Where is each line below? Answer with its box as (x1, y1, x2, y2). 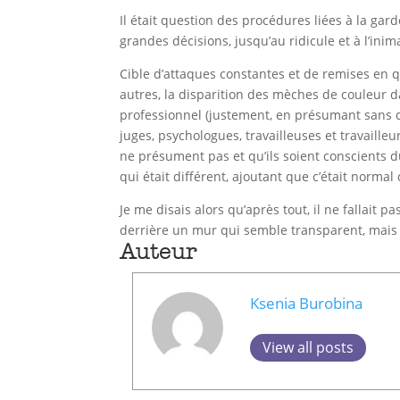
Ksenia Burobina (250, 292, 363, 313)
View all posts (262, 337, 354, 357)
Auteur (120, 237, 198, 265)
